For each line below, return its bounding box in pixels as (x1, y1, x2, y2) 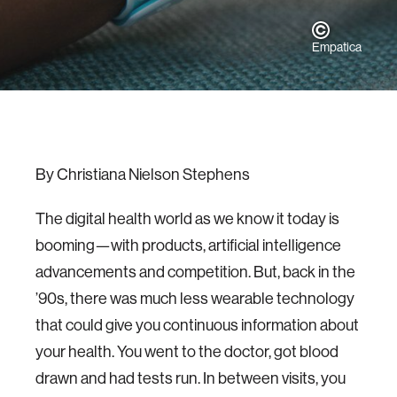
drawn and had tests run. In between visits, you (35, 368, 346, 388)
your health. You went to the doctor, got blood (35, 341, 339, 362)
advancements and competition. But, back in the (35, 261, 355, 282)
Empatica (312, 39, 362, 55)
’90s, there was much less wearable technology (35, 288, 354, 308)
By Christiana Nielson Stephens (35, 164, 253, 184)
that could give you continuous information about (35, 315, 359, 335)
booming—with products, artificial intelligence (35, 235, 341, 255)
